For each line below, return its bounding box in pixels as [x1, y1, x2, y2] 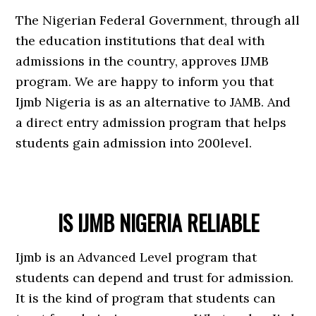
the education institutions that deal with [16, 32, 265, 49]
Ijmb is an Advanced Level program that [16, 249, 257, 265]
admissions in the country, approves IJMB [16, 53, 269, 69]
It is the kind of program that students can [16, 290, 276, 306]
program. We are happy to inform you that [16, 73, 274, 90]
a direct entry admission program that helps [16, 114, 287, 130]
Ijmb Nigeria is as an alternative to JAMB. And [16, 94, 291, 110]
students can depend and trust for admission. [16, 269, 294, 286]
